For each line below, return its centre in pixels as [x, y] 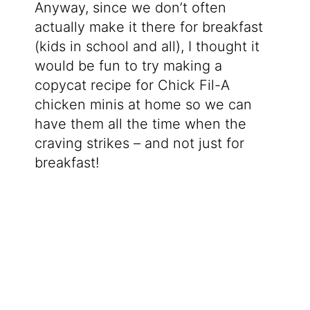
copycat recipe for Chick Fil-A [132, 85]
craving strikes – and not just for [139, 143]
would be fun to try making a [128, 65]
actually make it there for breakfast [148, 27]
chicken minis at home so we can [143, 104]
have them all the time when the [140, 124]
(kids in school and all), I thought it [147, 46]
